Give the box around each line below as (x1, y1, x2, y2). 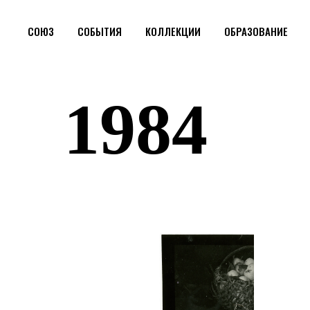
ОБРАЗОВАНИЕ (224, 24, 288, 39)
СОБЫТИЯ (77, 24, 122, 39)
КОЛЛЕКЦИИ (145, 24, 201, 39)
